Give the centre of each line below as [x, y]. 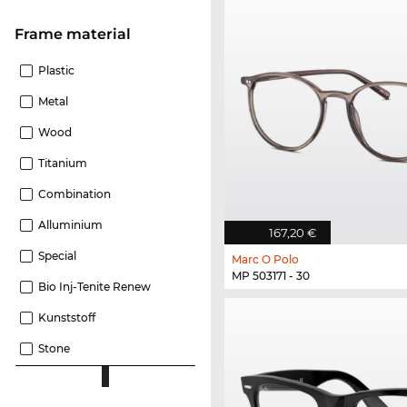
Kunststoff [67, 317]
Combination [74, 194]
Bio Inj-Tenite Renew [94, 286]
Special [57, 255]
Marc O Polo [265, 260]
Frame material [77, 34]
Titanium [63, 163]
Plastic [56, 70]
